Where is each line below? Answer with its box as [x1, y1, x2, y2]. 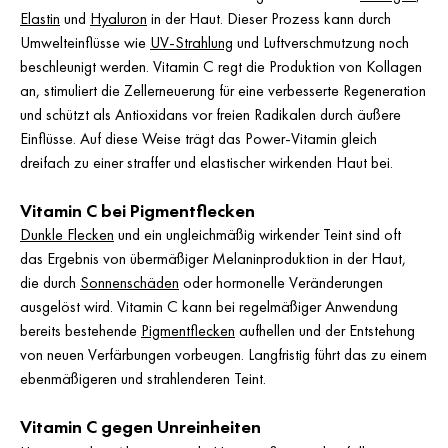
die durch [20, 272, 80, 293]
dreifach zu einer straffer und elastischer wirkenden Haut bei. [20, 152, 393, 173]
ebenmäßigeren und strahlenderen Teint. [20, 368, 266, 389]
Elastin [20, 8, 60, 29]
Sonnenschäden [80, 272, 179, 293]
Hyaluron [90, 8, 147, 29]
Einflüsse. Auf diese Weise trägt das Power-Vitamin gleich [20, 128, 377, 149]
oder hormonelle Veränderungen [179, 272, 383, 293]
